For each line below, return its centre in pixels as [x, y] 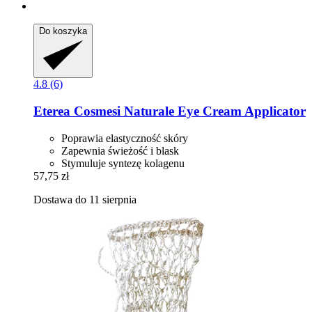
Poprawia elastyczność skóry [125, 138]
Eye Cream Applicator [240, 111]
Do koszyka [63, 31]
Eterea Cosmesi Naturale [104, 111]
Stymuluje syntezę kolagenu [123, 163]
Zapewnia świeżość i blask [120, 150]
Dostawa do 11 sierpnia [85, 199]
